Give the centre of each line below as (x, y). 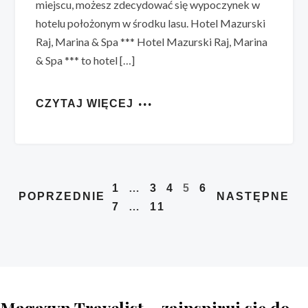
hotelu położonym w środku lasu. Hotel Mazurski (151, 23)
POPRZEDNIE (62, 196)
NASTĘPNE (253, 196)
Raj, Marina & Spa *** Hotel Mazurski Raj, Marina (152, 41)
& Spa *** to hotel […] (86, 60)
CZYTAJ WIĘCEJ (85, 103)
